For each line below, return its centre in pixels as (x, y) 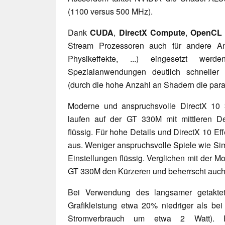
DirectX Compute (152, 32)
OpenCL (206, 32)
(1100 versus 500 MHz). (110, 11)
